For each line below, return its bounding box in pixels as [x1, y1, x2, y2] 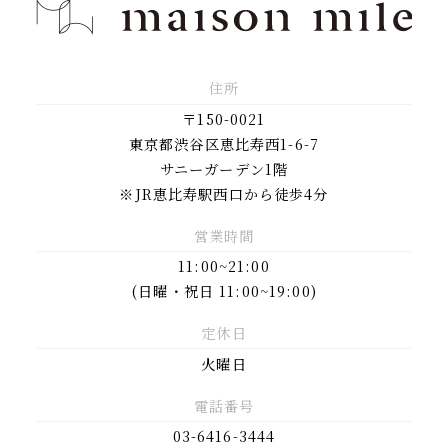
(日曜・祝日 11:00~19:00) [131, 281, 317, 302]
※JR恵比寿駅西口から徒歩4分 [119, 183, 329, 204]
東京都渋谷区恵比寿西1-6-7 [128, 133, 320, 154]
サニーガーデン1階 [159, 158, 289, 179]
